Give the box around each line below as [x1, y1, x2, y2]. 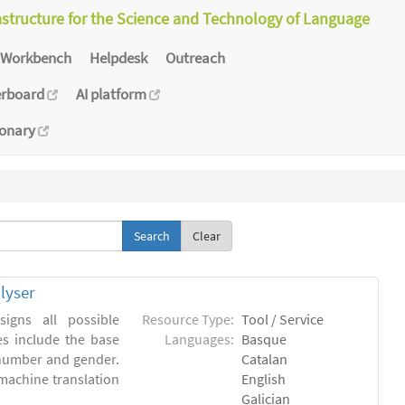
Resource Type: [142, 310, 235, 329]
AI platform [76, 83, 149, 104]
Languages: [165, 330, 235, 349]
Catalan [241, 350, 288, 369]
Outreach [165, 47, 225, 68]
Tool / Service [241, 310, 325, 329]
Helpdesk [89, 47, 147, 68]
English [241, 370, 287, 389]
